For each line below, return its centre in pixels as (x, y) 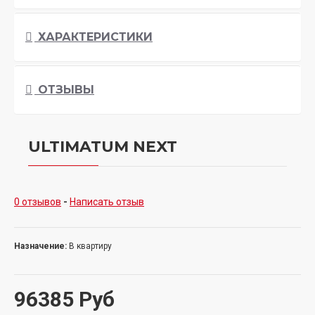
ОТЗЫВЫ (64, 89)
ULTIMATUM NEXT (103, 146)
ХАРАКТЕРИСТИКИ (94, 37)
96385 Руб (64, 299)
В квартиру (90, 246)
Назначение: (40, 246)
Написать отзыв (107, 201)
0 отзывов (38, 201)
